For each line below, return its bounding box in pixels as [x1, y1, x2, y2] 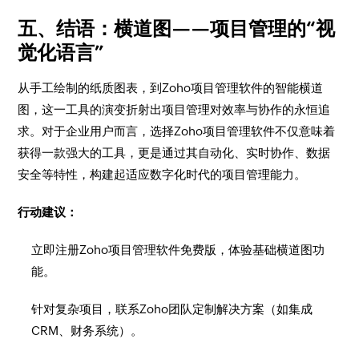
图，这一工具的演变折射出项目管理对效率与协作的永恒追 [18, 103, 331, 116]
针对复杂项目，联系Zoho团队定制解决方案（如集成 [31, 302, 313, 316]
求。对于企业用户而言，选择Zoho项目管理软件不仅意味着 [18, 124, 336, 138]
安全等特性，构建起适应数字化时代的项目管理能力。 [18, 167, 307, 181]
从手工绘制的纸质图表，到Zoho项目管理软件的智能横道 [18, 81, 324, 95]
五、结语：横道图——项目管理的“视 [18, 18, 336, 39]
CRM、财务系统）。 [31, 324, 143, 337]
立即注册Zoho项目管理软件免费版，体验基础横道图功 [31, 243, 325, 256]
